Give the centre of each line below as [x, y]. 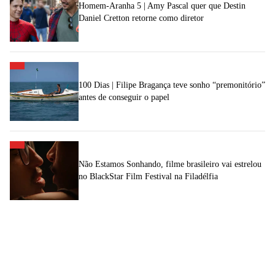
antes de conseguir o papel [124, 97]
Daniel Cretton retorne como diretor [141, 18]
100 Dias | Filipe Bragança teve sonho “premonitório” [172, 85]
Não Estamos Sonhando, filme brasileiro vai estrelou [170, 164]
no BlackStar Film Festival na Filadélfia [148, 176]
